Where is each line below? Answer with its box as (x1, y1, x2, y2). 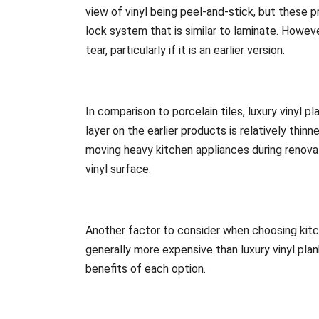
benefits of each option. (85, 261, 206, 276)
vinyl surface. (85, 162, 152, 176)
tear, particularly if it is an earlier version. (85, 43, 286, 57)
